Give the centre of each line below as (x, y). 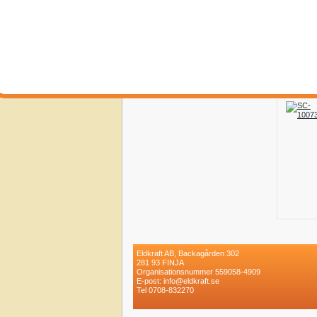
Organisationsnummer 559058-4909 (198, 272)
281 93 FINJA (160, 263)
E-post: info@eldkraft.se (178, 281)
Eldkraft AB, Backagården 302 (188, 254)
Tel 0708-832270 (165, 290)
